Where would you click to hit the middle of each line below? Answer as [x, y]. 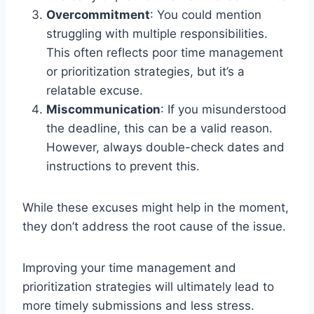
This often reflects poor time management [165, 53]
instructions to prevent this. [123, 166]
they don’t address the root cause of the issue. [154, 227]
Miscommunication [103, 110]
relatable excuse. [95, 91]
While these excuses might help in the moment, [156, 208]
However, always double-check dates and [165, 148]
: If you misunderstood [224, 110]
